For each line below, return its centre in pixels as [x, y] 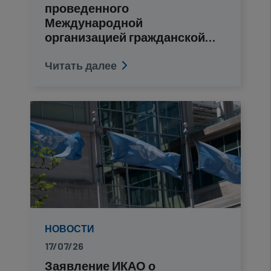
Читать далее [81, 65]
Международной [94, 22]
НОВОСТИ [70, 228]
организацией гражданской [125, 37]
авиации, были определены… [132, 51]
